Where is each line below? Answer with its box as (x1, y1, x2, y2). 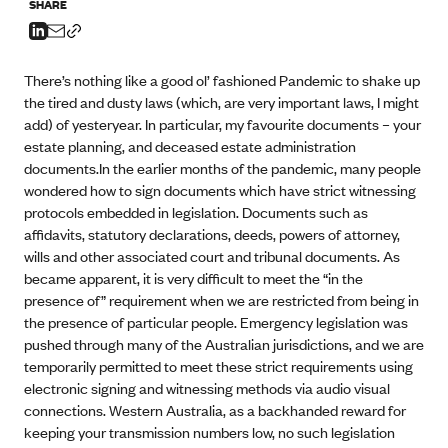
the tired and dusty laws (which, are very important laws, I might (24, 91, 419, 112)
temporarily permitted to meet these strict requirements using (24, 355, 413, 376)
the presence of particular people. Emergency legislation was (24, 311, 408, 332)
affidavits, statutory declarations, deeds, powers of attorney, (24, 223, 400, 244)
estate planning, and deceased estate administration (24, 135, 356, 156)
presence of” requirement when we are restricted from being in (24, 289, 419, 310)
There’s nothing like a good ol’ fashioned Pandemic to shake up (24, 69, 420, 90)
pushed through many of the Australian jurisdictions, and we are (24, 333, 424, 354)
